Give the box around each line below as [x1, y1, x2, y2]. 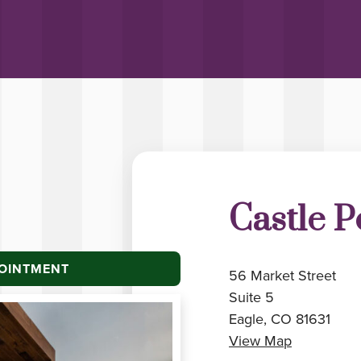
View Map [229, 330, 292, 352]
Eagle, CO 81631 [229, 309, 330, 330]
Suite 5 [229, 287, 274, 309]
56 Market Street [229, 265, 336, 287]
